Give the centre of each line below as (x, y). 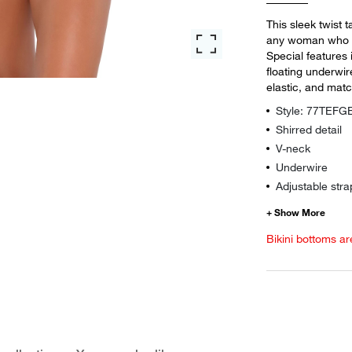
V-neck (293, 148)
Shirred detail (309, 129)
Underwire (302, 167)
